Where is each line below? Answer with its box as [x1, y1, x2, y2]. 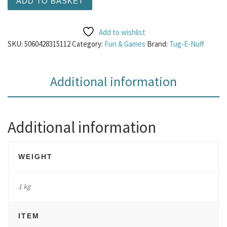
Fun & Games [104, 39, 145, 49]
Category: [72, 39, 104, 49]
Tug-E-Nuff [169, 39, 204, 49]
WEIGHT [18, 153, 53, 161]
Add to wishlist [98, 27, 145, 37]
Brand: [147, 39, 169, 49]
